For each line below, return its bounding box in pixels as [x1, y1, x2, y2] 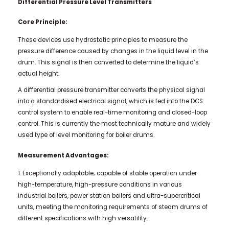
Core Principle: [17, 17, 67, 26]
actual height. [17, 70, 59, 78]
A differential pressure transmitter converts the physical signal [17, 86, 205, 95]
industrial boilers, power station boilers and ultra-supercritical [17, 192, 200, 200]
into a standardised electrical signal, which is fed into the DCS [17, 97, 203, 106]
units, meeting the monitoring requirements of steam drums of [17, 203, 208, 212]
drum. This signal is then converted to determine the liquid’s [17, 58, 199, 67]
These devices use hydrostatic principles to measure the [17, 36, 188, 44]
